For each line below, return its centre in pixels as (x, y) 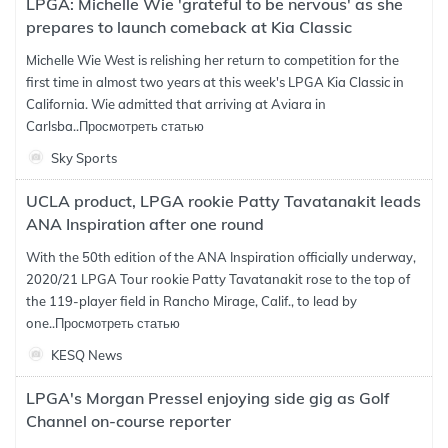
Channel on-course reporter (128, 421)
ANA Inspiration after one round (145, 224)
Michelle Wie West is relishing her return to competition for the (212, 60)
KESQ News (86, 355)
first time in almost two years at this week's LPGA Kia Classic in (215, 82)
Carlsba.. (52, 126)
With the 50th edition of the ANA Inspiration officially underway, (221, 257)
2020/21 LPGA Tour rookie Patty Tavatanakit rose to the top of (218, 279)
